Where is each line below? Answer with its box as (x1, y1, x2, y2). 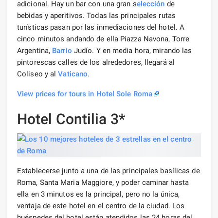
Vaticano (58, 69, 88, 78)
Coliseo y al (17, 69, 58, 78)
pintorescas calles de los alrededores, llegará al (17, 57, 175, 67)
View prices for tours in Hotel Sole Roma (17, 89, 152, 98)
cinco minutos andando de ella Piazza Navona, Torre (17, 34, 190, 43)
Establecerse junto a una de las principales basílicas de (17, 166, 200, 175)
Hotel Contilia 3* (17, 110, 125, 127)
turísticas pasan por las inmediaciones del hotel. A (17, 22, 185, 32)
